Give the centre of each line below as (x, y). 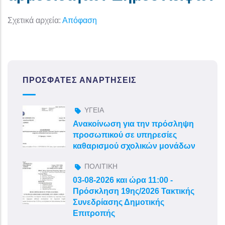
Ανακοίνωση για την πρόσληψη (133, 124)
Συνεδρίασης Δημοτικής (119, 202)
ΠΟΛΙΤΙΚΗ (101, 166)
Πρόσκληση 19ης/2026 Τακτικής (134, 191)
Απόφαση (80, 20)
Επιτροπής (94, 213)
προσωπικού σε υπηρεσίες (125, 135)
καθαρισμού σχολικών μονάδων (134, 146)
